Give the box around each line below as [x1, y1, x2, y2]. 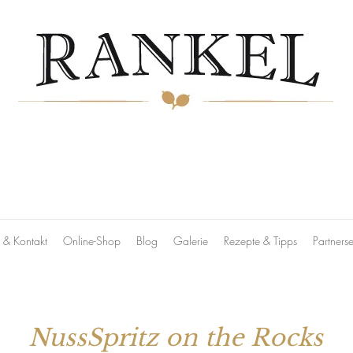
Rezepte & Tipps [224, 233, 297, 248]
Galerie [173, 233, 208, 248]
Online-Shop [63, 233, 121, 248]
